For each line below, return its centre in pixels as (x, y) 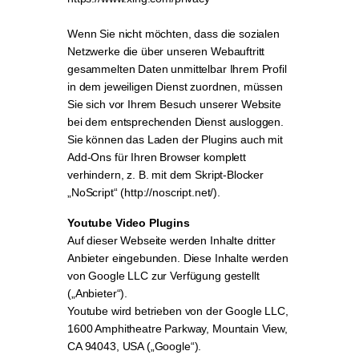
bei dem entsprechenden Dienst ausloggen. (176, 122)
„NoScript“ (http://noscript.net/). (144, 192)
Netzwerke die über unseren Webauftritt (166, 51)
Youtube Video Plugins (129, 223)
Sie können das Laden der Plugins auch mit (175, 139)
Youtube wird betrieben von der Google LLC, (178, 311)
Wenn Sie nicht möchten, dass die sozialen (173, 34)
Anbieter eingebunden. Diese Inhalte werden (178, 258)
